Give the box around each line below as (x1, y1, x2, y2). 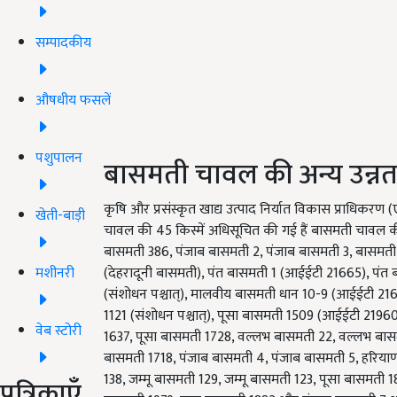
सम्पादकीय (35, 30, 91, 55)
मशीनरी (35, 261, 74, 285)
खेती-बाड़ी (35, 203, 85, 228)
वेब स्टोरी (35, 318, 82, 343)
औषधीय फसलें (35, 88, 111, 113)
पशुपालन (35, 145, 82, 170)
